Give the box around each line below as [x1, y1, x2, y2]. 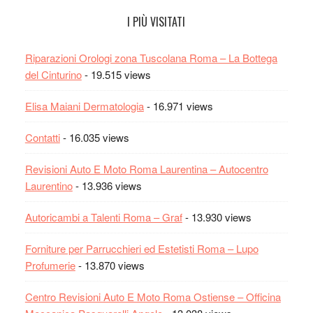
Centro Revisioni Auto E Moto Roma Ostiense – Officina [24, 289, 281, 305]
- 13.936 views [72, 178, 142, 194]
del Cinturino [24, 67, 82, 82]
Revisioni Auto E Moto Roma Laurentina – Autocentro [24, 161, 268, 177]
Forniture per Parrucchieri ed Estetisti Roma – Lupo [24, 241, 259, 256]
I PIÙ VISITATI [127, 13, 186, 31]
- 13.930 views [182, 210, 252, 225]
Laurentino [24, 178, 73, 194]
